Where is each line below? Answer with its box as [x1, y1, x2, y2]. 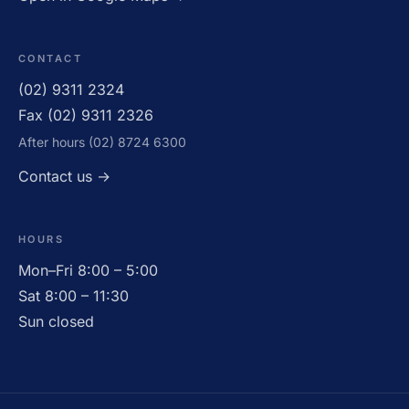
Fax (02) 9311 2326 [18, 105, 153, 124]
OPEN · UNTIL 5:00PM [187, 143, 299, 157]
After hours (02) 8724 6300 [18, 133, 186, 150]
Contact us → [18, 166, 110, 185]
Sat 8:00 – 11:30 [18, 286, 129, 305]
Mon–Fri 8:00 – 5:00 [18, 260, 158, 279]
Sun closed [18, 311, 94, 330]
